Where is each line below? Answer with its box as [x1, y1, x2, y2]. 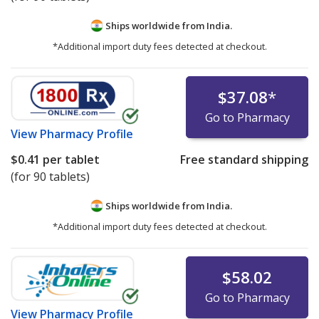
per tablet [40, 151, 100, 167]
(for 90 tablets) [11, 168, 90, 184]
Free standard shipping [179, 151, 308, 167]
